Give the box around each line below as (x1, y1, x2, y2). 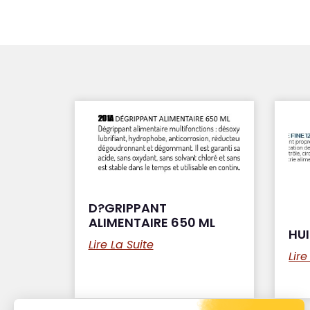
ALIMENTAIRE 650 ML (88, 213, 215, 231)
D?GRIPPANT (88, 199, 167, 217)
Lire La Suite (88, 236, 154, 253)
